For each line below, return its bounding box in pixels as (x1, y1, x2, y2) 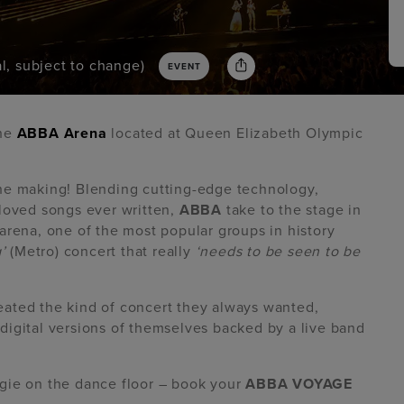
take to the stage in (222, 201, 362, 220)
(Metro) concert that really (5, 243, 196, 262)
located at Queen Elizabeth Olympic (111, 124, 363, 143)
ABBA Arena (16, 124, 112, 143)
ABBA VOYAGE (245, 375, 353, 394)
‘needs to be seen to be (195, 243, 362, 262)
